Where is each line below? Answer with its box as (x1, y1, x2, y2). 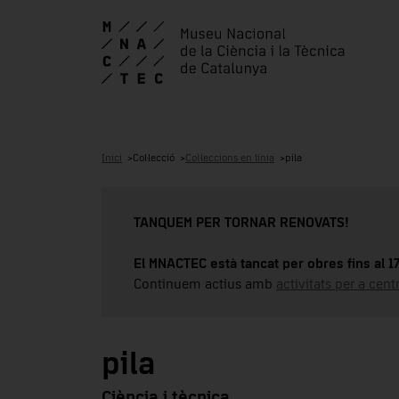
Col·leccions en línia (185, 152, 274, 164)
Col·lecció (133, 152, 175, 164)
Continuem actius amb (134, 276, 276, 291)
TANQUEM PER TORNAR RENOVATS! (134, 215, 349, 230)
